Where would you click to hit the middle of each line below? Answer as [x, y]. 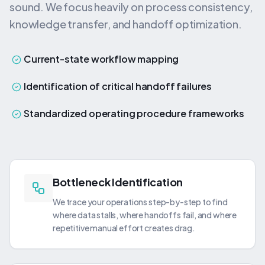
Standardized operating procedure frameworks [134, 113]
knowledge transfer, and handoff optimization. [126, 24]
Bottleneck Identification [118, 182]
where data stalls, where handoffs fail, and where [145, 215]
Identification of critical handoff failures [118, 86]
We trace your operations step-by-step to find [140, 202]
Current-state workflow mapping [101, 59]
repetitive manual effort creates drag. [124, 228]
